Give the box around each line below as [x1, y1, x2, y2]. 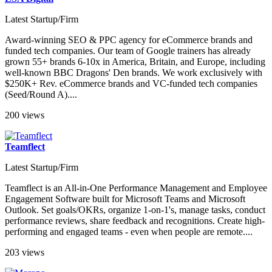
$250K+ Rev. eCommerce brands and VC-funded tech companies [5, 78, 257, 89]
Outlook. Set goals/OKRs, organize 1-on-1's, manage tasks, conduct [5, 204, 265, 215]
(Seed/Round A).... [5, 89, 77, 100]
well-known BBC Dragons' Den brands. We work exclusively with [5, 67, 262, 78]
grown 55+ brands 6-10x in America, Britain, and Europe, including [5, 56, 265, 67]
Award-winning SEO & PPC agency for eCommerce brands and [5, 34, 253, 45]
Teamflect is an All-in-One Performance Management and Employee [5, 182, 267, 193]
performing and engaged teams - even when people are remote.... [5, 226, 253, 237]
